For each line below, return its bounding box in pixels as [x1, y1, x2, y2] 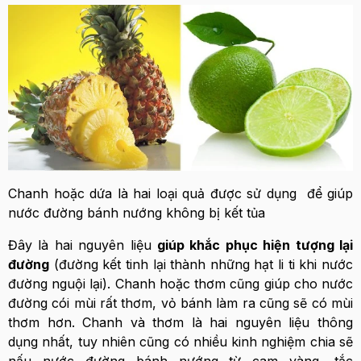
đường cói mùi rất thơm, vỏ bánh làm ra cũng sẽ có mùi [8, 295, 353, 312]
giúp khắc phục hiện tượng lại [157, 237, 353, 254]
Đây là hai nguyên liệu [8, 237, 157, 254]
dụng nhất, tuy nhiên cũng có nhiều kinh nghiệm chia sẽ [8, 334, 353, 351]
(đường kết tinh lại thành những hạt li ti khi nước [49, 256, 353, 273]
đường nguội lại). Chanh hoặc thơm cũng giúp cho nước [8, 276, 353, 293]
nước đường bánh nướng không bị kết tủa [8, 205, 265, 222]
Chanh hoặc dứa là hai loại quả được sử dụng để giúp [8, 185, 353, 202]
